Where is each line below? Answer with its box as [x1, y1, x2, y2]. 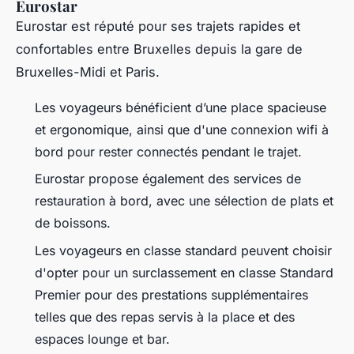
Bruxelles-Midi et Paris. [16, 63, 164, 80]
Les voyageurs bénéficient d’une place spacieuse [35, 99, 326, 115]
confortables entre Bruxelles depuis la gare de [16, 40, 303, 57]
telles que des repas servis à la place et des [35, 308, 295, 325]
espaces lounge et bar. [35, 330, 170, 347]
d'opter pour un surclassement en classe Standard [35, 264, 333, 281]
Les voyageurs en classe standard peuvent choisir [35, 242, 332, 258]
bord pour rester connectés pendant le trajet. [35, 143, 306, 160]
